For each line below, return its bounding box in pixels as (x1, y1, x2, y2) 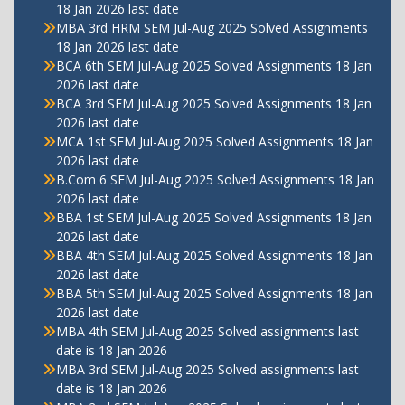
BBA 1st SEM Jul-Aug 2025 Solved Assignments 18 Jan (55, 208, 372, 226)
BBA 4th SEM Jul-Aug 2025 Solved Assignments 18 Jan (55, 246, 372, 264)
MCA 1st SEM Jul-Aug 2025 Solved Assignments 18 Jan (55, 132, 373, 150)
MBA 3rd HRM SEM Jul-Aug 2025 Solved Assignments (55, 18, 368, 36)
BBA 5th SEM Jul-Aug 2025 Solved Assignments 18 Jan (55, 284, 372, 302)
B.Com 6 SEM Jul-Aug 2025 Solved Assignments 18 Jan (55, 170, 374, 188)
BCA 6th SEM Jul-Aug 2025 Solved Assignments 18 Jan (55, 56, 372, 74)
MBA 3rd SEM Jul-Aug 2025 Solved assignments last (55, 360, 359, 378)
